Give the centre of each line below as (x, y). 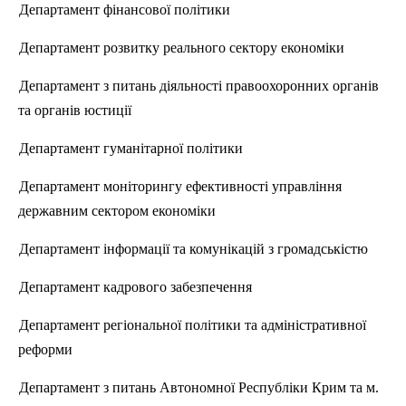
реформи (45, 349)
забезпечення (209, 287)
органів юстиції (81, 110)
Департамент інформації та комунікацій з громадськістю (193, 249)
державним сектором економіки (117, 211)
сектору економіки (285, 48)
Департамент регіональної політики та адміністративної (193, 325)
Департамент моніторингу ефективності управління (180, 186)
